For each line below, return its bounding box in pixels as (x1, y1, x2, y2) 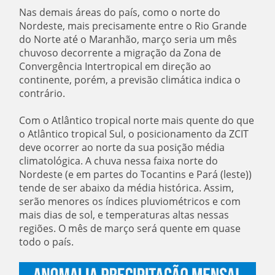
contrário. (19, 87, 66, 100)
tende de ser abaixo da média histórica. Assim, (19, 181, 234, 195)
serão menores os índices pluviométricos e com (19, 195, 241, 208)
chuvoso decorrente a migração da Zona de (19, 46, 222, 60)
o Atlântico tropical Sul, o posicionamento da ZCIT (19, 127, 249, 141)
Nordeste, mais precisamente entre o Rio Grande (19, 19, 247, 33)
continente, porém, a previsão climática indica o (19, 73, 241, 87)
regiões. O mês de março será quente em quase (19, 222, 241, 235)
